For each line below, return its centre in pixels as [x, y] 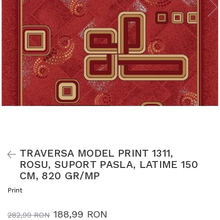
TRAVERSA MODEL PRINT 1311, [96, 153]
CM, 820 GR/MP [60, 175]
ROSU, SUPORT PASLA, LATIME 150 [109, 164]
